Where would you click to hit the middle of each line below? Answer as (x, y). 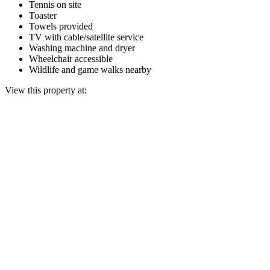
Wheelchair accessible (71, 58)
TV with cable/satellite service (86, 37)
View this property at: (46, 90)
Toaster (43, 15)
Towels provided (61, 26)
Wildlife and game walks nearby (90, 69)
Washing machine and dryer (82, 48)
